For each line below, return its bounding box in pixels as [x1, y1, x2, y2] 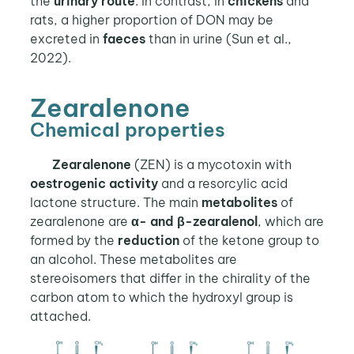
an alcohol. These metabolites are [29, 250, 237, 267]
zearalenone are [29, 213, 131, 229]
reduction [117, 232, 179, 248]
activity [108, 175, 158, 191]
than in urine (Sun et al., [145, 31, 292, 47]
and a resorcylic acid [157, 175, 288, 191]
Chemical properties [29, 117, 225, 141]
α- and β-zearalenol [130, 213, 258, 229]
